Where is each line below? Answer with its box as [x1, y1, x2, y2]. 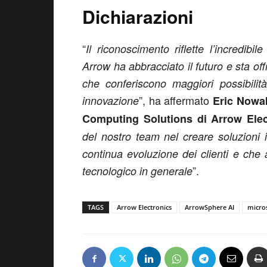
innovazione [82, 93, 139, 108]
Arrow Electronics [117, 203, 172, 212]
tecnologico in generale [82, 163, 193, 178]
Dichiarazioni [82, 4, 193, 29]
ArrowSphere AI [185, 203, 234, 212]
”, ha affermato [139, 92, 213, 108]
